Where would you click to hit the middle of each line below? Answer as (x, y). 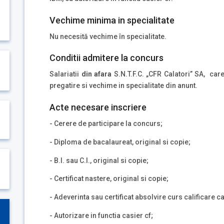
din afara (97, 74)
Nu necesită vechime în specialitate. (108, 36)
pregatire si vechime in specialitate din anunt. (123, 86)
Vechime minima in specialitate (112, 20)
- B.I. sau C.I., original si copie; (99, 160)
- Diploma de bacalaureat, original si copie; (120, 142)
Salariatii (65, 74)
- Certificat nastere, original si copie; (109, 179)
